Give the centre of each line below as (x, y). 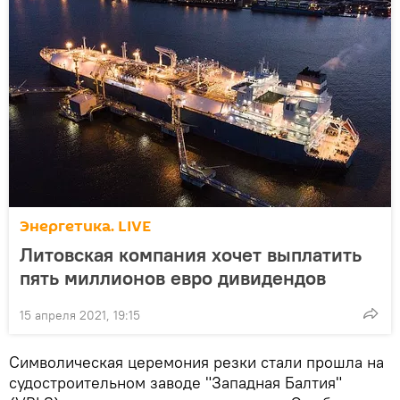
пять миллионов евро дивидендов (173, 277)
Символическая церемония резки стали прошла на (196, 362)
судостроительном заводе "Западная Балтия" (175, 382)
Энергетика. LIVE (85, 226)
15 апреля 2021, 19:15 (80, 315)
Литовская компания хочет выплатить (191, 254)
